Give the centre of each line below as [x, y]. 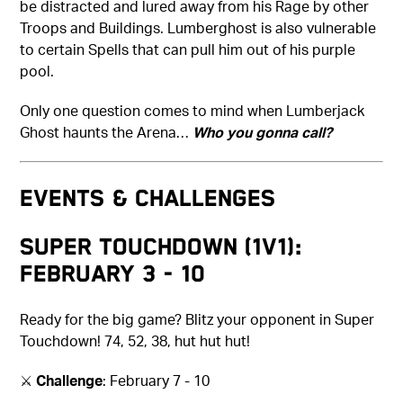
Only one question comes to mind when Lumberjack [193, 111]
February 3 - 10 [113, 274]
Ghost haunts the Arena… [107, 132]
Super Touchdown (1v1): [161, 247]
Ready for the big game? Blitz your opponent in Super [197, 319]
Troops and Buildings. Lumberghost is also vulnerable [198, 28]
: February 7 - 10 [157, 381]
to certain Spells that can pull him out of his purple [188, 49]
